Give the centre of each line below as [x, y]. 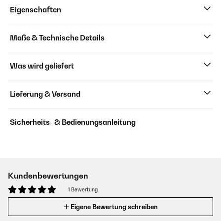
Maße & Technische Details [57, 38]
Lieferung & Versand [45, 94]
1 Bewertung [83, 189]
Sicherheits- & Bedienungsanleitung [73, 122]
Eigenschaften [36, 10]
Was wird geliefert [42, 66]
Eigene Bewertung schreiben [114, 207]
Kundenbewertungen [48, 176]
